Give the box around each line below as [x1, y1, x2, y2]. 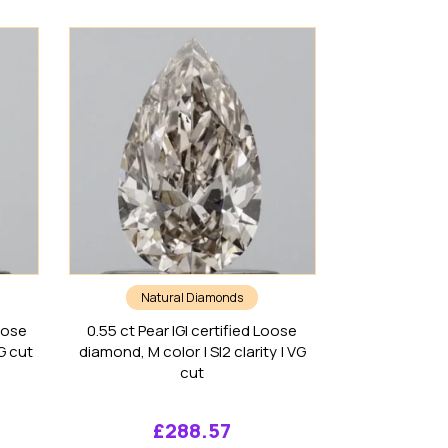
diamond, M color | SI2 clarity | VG [78, 340, 306, 362]
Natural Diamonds [141, 288, 244, 306]
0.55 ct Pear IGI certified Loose [87, 319, 298, 341]
